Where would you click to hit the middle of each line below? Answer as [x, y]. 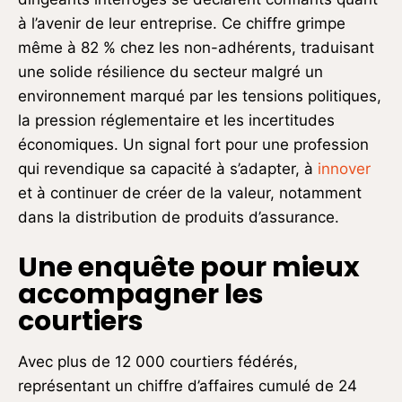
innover [344, 168]
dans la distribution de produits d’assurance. [179, 217]
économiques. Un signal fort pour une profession [193, 144]
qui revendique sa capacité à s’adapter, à [168, 168]
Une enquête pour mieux [189, 267]
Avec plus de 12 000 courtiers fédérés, [158, 361]
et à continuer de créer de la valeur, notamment [190, 192]
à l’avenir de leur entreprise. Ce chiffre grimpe [182, 23]
